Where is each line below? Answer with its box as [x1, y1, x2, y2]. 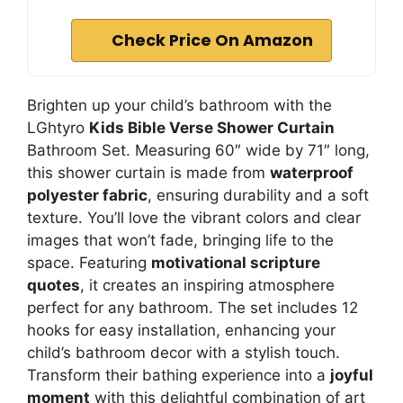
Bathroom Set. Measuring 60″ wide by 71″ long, [27, 141, 370, 159]
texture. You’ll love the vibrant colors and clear [27, 209, 361, 227]
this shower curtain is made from [27, 164, 270, 182]
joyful [330, 366, 373, 384]
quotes [27, 276, 80, 294]
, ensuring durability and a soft [148, 186, 369, 204]
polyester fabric [27, 186, 148, 204]
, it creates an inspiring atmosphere [80, 276, 335, 294]
